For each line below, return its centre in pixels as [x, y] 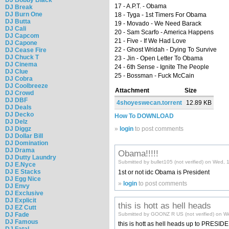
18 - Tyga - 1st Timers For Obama [161, 15]
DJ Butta [18, 21]
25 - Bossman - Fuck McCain [154, 76]
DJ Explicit [21, 200]
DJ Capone [21, 43]
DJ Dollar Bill [24, 136]
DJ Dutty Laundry [31, 157]
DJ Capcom [22, 36]
